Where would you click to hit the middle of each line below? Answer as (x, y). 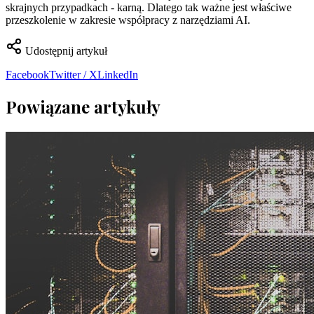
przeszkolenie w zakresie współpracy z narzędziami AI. (128, 20)
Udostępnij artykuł (65, 50)
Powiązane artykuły (83, 106)
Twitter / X (73, 74)
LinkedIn (118, 74)
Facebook (27, 74)
